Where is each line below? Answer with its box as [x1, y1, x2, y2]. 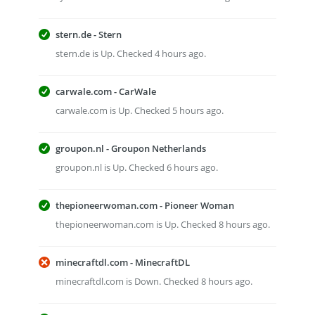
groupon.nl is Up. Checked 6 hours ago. [56, 161, 218, 174]
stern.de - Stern [56, 28, 122, 41]
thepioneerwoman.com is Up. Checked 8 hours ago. [56, 218, 270, 231]
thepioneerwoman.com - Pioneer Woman [56, 199, 234, 212]
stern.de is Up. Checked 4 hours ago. [56, 47, 206, 60]
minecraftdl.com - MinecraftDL [56, 256, 190, 269]
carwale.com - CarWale [56, 85, 156, 98]
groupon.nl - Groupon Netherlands [56, 142, 206, 155]
